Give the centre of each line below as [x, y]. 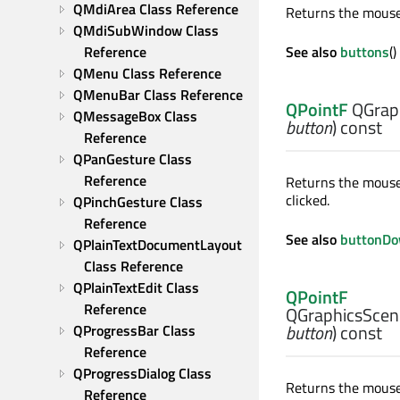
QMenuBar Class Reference [158, 95]
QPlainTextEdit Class [136, 287]
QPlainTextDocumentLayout [158, 245]
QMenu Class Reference [147, 73]
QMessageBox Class [135, 116]
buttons [365, 52]
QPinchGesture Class [138, 202]
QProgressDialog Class [142, 373]
